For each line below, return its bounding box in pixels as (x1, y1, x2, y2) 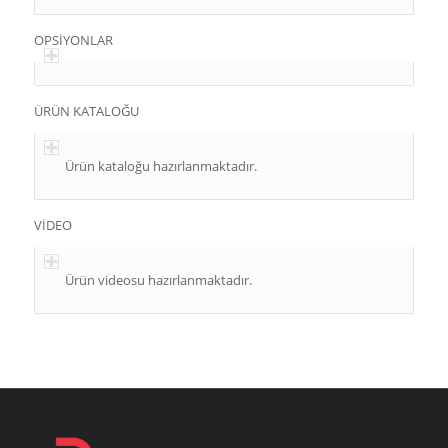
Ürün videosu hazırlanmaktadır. (64, 271, 252, 290)
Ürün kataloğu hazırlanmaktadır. (64, 157, 257, 176)
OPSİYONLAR (33, 31, 113, 50)
